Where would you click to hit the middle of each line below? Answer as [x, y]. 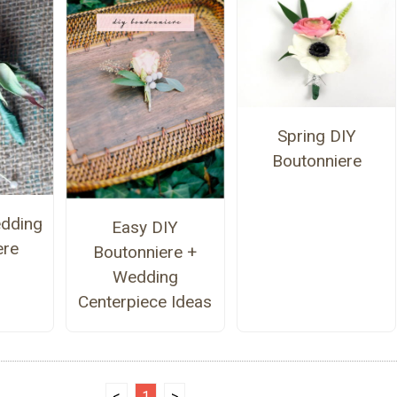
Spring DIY [316, 136]
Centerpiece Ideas [145, 302]
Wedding [145, 277]
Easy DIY [145, 228]
